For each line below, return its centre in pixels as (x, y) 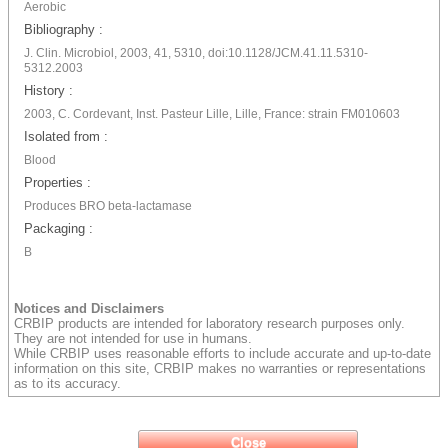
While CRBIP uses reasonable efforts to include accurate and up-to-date (222, 353)
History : (48, 90)
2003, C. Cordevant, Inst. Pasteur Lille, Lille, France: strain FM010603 (212, 114)
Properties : (57, 182)
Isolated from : (66, 136)
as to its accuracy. (67, 383)
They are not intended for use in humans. (133, 338)
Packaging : (58, 228)
